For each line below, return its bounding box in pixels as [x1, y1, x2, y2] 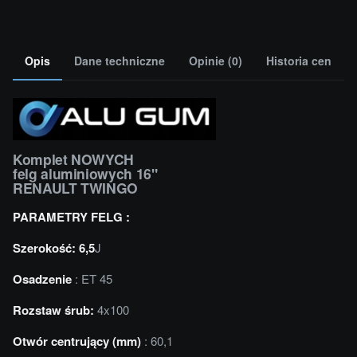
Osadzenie [13, 269, 72, 288]
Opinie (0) [189, 52, 242, 69]
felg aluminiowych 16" [13, 163, 158, 183]
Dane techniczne [74, 52, 165, 69]
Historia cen [266, 52, 331, 69]
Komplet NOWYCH [13, 148, 135, 169]
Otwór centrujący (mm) [13, 331, 141, 350]
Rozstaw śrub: [13, 300, 94, 319]
